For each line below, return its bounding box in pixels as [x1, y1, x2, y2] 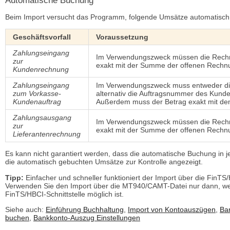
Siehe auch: [5, 205, 46, 214]
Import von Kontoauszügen [128, 205, 216, 214]
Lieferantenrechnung [13, 129, 81, 138]
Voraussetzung [96, 32, 149, 41]
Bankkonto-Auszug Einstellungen [33, 214, 140, 222]
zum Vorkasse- [13, 89, 62, 98]
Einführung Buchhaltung [46, 205, 124, 214]
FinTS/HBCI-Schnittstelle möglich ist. [5, 189, 124, 198]
